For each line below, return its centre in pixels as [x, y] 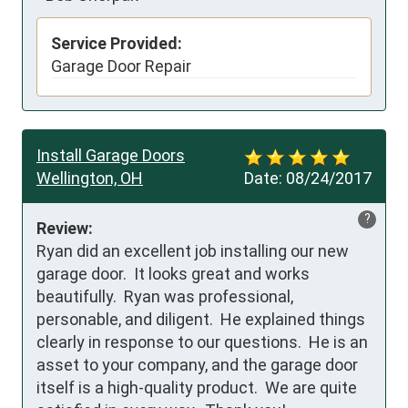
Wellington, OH [90, 178]
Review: [65, 229]
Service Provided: [117, 44]
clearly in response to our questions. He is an [202, 342]
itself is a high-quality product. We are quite [197, 388]
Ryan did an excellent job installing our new [193, 251]
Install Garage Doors [111, 156]
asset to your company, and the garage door [197, 365]
